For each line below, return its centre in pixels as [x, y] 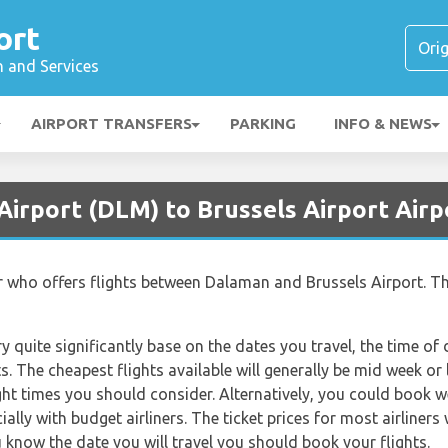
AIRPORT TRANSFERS [111, 123]
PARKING [263, 123]
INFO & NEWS [383, 123]
